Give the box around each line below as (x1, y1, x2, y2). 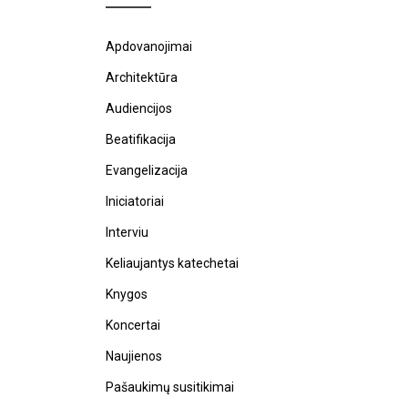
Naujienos (106, 349, 162, 363)
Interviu (106, 225, 148, 240)
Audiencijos (106, 101, 172, 116)
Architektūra (106, 70, 178, 85)
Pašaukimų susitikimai (106, 380, 234, 394)
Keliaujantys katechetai (106, 256, 239, 270)
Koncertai (106, 318, 160, 332)
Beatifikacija (106, 132, 176, 147)
